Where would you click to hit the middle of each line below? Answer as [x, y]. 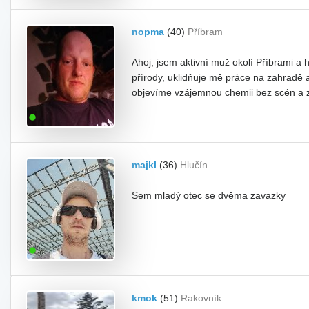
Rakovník [201, 298]
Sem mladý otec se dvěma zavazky [209, 195]
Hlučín [194, 165]
